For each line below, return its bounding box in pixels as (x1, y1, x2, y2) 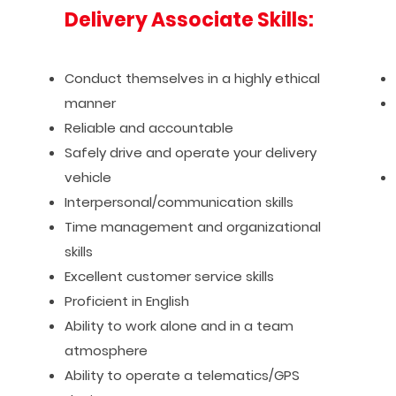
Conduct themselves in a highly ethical (64, 69, 320, 88)
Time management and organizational (64, 217, 321, 236)
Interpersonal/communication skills (64, 193, 293, 211)
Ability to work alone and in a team (64, 316, 293, 335)
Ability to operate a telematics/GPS (64, 366, 300, 385)
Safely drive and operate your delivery (64, 143, 316, 162)
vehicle (64, 168, 111, 187)
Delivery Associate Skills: (64, 6, 314, 34)
